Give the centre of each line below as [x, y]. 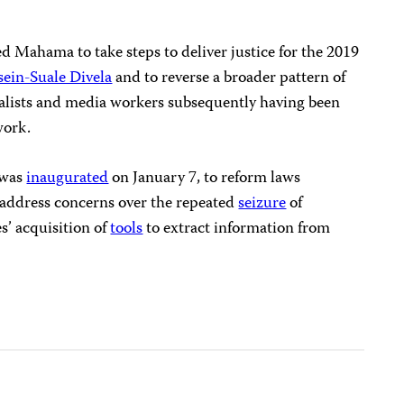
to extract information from [237, 229]
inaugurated [68, 178]
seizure [262, 203]
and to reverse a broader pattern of [229, 78]
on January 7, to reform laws [205, 178]
